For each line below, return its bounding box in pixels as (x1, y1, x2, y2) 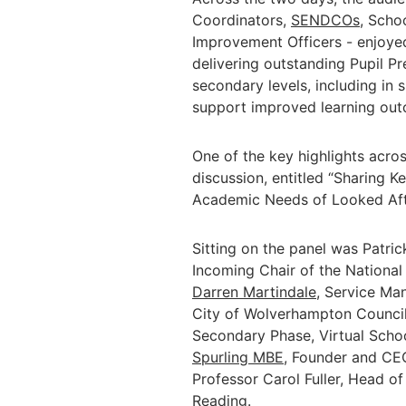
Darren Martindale (192, 283, 316, 301)
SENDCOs (291, 11, 360, 29)
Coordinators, (192, 11, 291, 29)
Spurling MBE (192, 348, 284, 366)
